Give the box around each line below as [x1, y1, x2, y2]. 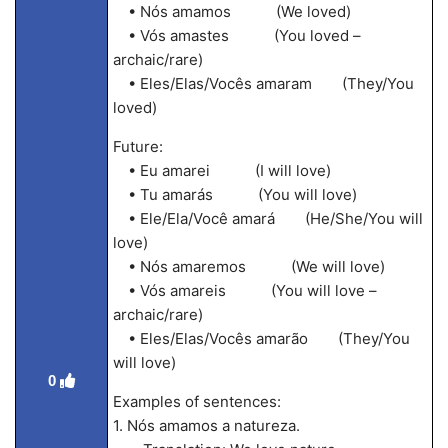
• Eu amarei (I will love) [112, 161, 331, 180]
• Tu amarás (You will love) [112, 185, 357, 204]
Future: [112, 137, 163, 156]
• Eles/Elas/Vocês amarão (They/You [112, 329, 410, 348]
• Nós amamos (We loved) [112, 2, 351, 21]
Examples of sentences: [112, 392, 281, 411]
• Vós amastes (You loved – [112, 26, 361, 45]
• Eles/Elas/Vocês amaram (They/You [112, 74, 414, 93]
